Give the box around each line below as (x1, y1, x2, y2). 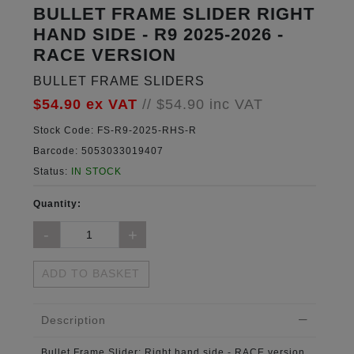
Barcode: (32, 145, 78, 156)
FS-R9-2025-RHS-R (93, 125, 197, 136)
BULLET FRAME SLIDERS (32, 74, 205, 88)
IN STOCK (70, 166, 122, 177)
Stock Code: (32, 125, 94, 136)
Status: (32, 166, 71, 177)
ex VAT (85, 96, 142, 112)
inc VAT (209, 96, 263, 112)
